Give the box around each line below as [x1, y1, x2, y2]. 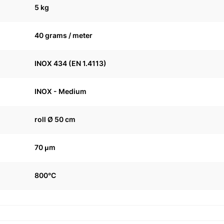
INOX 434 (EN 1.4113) [34, 59, 106, 67]
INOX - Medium [34, 87, 86, 95]
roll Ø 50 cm [34, 115, 75, 123]
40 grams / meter [34, 31, 92, 39]
